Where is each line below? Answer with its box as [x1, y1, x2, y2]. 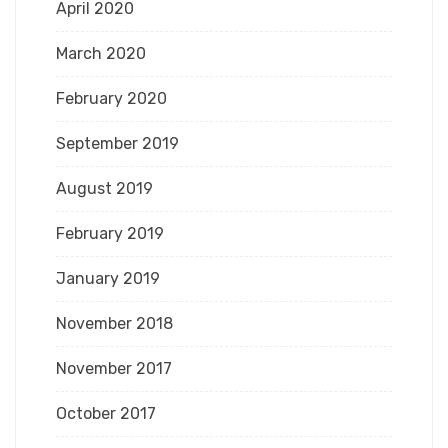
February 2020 [56, 89, 167, 108]
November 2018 [56, 314, 173, 333]
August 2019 [56, 179, 153, 198]
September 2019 [56, 134, 179, 153]
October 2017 [56, 404, 156, 423]
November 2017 [56, 359, 172, 378]
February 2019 [56, 224, 164, 243]
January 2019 [56, 269, 160, 288]
